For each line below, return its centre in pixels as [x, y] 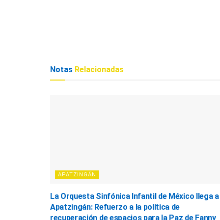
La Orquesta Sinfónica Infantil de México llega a [135, 196]
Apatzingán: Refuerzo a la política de [115, 207]
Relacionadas [98, 69]
